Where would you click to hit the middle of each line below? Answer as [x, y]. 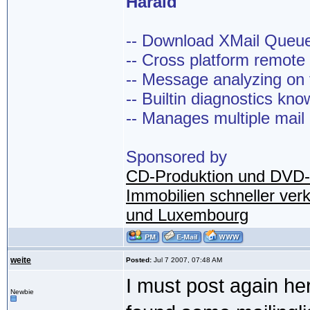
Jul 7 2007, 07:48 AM [187, 260]
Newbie [22, 292]
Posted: [139, 260]
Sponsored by [176, 157]
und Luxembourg [187, 215]
